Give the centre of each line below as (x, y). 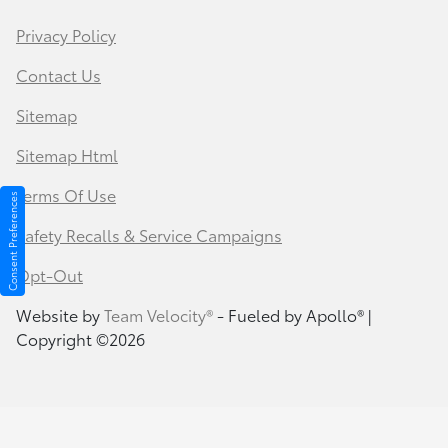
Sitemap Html (67, 155)
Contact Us (58, 75)
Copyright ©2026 (80, 339)
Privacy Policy (66, 35)
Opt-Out (49, 275)
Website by (60, 315)
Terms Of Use (66, 195)
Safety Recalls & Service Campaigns (149, 235)
